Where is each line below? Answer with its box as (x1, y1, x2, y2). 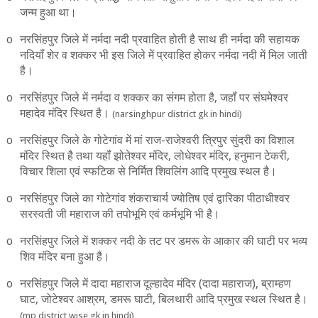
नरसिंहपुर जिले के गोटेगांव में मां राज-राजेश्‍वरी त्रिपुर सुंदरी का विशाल (19, 133, 295, 147)
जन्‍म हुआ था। (19, 6, 77, 19)
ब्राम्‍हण (258, 277, 291, 290)
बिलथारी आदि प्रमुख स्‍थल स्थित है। (158, 292, 308, 306)
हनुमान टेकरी (234, 149, 287, 163)
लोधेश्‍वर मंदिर (173, 149, 229, 163)
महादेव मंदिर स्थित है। (19, 106, 112, 120)
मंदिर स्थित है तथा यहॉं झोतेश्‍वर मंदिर (19, 149, 168, 163)
